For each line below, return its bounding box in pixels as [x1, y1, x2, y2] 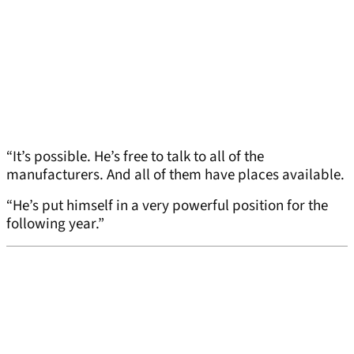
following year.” [6, 213, 104, 235]
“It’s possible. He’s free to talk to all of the [6, 146, 264, 168]
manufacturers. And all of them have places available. [6, 164, 345, 186]
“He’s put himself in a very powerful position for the [6, 195, 328, 217]
